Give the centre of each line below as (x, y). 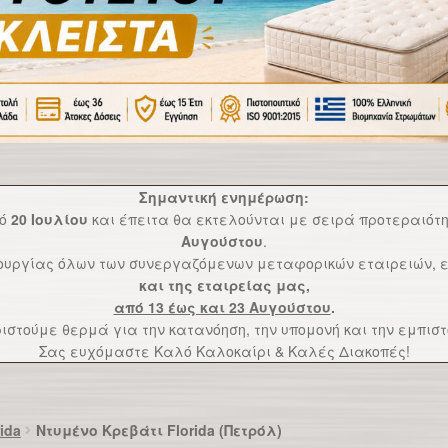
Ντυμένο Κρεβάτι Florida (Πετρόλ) (158, 430)
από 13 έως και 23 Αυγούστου (222, 306)
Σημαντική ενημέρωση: (224, 196)
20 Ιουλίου (49, 218)
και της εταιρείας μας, (224, 284)
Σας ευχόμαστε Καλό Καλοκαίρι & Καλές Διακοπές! (224, 350)
